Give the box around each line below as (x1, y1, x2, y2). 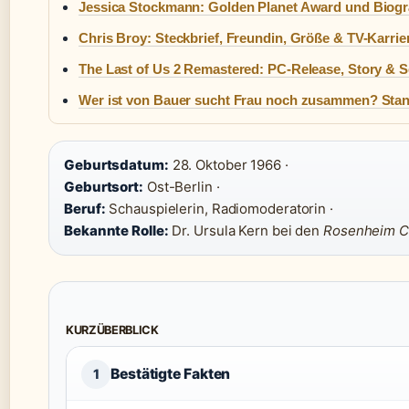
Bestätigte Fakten (110, 364, 231, 383)
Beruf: (64, 199, 106, 217)
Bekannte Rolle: (64, 221, 169, 239)
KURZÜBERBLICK (66, 322, 159, 337)
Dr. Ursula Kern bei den (168, 221, 323, 239)
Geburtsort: (64, 177, 143, 195)
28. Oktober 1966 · (168, 155, 288, 173)
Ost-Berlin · (142, 177, 220, 195)
